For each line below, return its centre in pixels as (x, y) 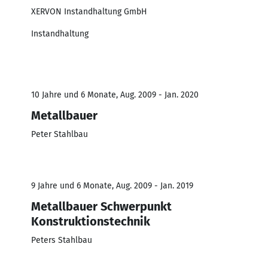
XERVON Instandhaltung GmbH (89, 11)
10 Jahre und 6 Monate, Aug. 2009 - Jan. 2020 (115, 95)
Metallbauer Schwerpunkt (101, 206)
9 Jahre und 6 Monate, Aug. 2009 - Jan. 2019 (112, 185)
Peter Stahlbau (60, 134)
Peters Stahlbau (62, 240)
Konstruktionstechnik (91, 221)
